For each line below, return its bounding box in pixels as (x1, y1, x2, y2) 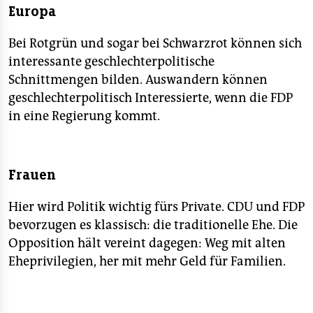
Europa (8, 3, 56, 20)
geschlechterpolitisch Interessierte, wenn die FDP (8, 90, 293, 105)
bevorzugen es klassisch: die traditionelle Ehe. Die (8, 217, 298, 233)
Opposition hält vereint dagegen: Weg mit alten (8, 235, 286, 251)
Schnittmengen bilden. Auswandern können (8, 72, 268, 87)
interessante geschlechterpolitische (8, 54, 214, 69)
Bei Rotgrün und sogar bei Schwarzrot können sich (8, 36, 302, 51)
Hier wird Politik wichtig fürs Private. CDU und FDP (8, 199, 305, 214)
